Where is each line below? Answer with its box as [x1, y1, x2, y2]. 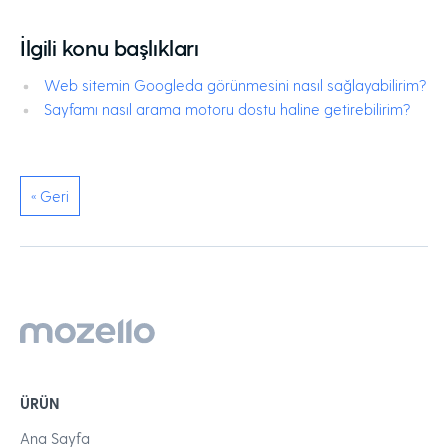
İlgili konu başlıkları [20, 34, 199, 60]
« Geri [31, 187, 69, 205]
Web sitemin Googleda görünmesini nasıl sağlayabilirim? [44, 76, 426, 94]
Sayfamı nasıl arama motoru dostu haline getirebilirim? [44, 100, 410, 118]
